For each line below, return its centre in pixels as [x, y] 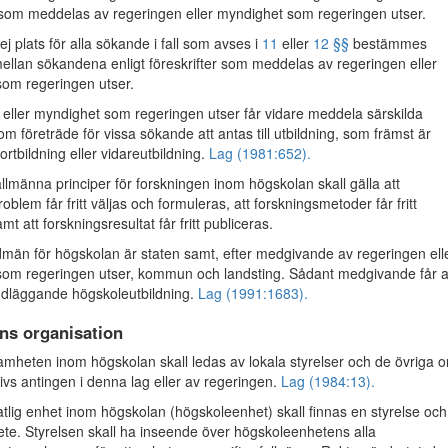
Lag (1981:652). [260, 153]
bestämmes [388, 43]
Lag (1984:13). [328, 381]
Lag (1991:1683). [253, 293]
